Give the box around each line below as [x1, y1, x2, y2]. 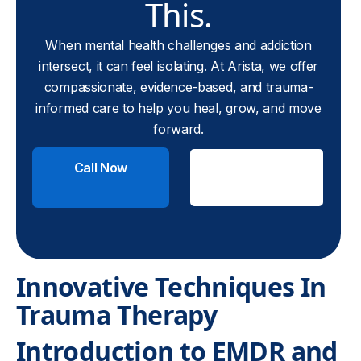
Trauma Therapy [16, 297, 218, 332]
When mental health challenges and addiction [45, 37, 312, 53]
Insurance [225, 178, 288, 195]
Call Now [73, 160, 128, 176]
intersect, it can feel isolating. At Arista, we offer [39, 58, 319, 74]
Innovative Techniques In [16, 269, 326, 304]
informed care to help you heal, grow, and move [35, 100, 322, 116]
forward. [153, 121, 204, 137]
